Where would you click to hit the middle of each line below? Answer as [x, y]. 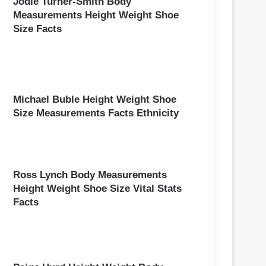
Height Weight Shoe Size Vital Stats [97, 189]
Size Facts [37, 28]
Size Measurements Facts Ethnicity [96, 113]
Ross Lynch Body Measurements [90, 175]
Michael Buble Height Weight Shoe [95, 100]
